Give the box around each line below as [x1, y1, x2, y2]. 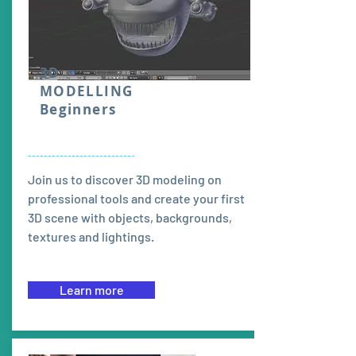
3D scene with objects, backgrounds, [28, 210, 232, 225]
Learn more [59, 282, 124, 297]
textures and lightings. [28, 229, 154, 244]
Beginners [40, 100, 117, 118]
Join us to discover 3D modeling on [28, 172, 222, 187]
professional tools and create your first [28, 191, 245, 206]
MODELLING [40, 82, 133, 100]
